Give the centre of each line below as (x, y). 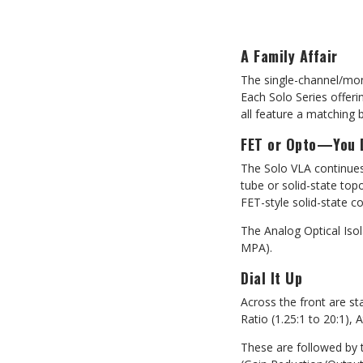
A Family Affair (289, 56)
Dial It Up (271, 278)
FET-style (267, 202)
